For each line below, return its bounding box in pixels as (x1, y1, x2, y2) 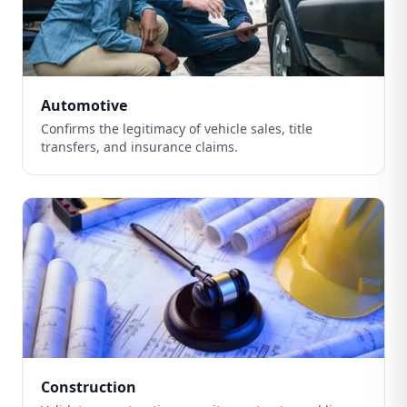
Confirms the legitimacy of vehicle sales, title (41, 120, 313, 137)
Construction (41, 377, 136, 397)
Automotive (41, 95, 127, 115)
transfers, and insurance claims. (41, 138, 238, 155)
